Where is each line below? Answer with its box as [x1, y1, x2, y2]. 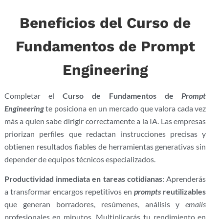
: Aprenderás [162, 174, 206, 184]
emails [185, 199, 206, 209]
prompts [134, 187, 161, 197]
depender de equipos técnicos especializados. [4, 154, 155, 164]
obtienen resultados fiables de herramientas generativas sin [4, 141, 206, 151]
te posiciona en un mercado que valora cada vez [44, 103, 206, 113]
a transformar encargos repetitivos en [4, 187, 134, 197]
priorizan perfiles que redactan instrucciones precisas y [4, 129, 206, 138]
